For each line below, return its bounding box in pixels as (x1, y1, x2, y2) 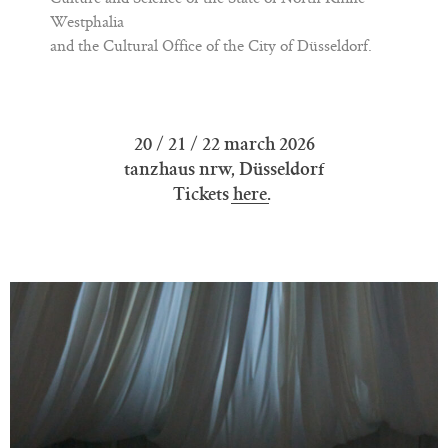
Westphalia (50, 10, 124, 33)
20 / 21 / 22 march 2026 (133, 134, 315, 156)
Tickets (173, 184, 233, 206)
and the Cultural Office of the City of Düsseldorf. (50, 34, 372, 57)
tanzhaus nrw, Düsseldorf (124, 159, 324, 181)
